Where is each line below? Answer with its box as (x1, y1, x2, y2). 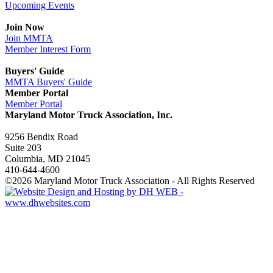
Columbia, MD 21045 (5, 153, 90, 164)
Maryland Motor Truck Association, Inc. (5, 109, 172, 120)
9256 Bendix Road (5, 131, 78, 142)
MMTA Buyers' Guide (5, 76, 92, 87)
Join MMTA (5, 32, 53, 43)
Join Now (5, 21, 44, 32)
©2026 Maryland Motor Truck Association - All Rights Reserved (5, 175, 255, 186)
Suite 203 (5, 142, 41, 153)
